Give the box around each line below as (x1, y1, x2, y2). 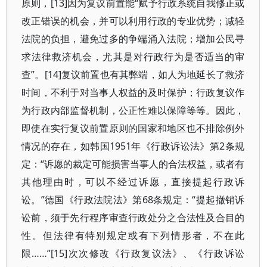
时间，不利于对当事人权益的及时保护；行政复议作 (21, 86, 245, 99)
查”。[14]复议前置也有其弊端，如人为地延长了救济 (21, 68, 245, 81)
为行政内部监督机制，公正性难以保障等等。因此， (21, 104, 245, 117)
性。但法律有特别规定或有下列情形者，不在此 (21, 229, 245, 242)
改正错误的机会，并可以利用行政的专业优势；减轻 (21, 14, 245, 27)
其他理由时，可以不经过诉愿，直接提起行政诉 (21, 175, 245, 188)
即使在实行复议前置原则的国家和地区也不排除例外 (21, 122, 245, 135)
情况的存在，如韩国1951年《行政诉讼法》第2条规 (21, 139, 245, 153)
